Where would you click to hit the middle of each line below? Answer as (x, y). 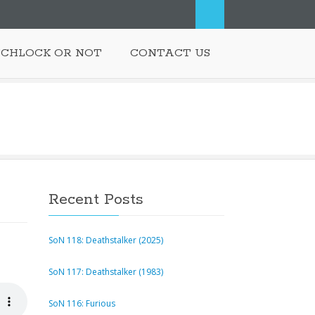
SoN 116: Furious (82, 303)
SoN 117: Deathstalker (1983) (106, 272)
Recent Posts (96, 200)
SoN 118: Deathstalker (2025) (106, 240)
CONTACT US (170, 53)
